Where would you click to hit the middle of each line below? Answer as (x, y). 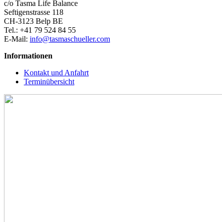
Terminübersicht (49, 82)
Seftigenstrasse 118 (34, 12)
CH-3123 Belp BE (33, 21)
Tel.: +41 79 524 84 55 (40, 30)
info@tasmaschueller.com (70, 39)
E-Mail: (17, 39)
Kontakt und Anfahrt (56, 73)
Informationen (28, 56)
